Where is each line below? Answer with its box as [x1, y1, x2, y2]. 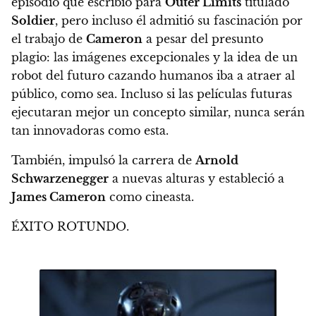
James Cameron [11, 190, 106, 205]
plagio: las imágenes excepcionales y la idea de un [11, 50, 298, 65]
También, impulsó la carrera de [11, 153, 195, 168]
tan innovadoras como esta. [11, 123, 169, 138]
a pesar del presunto [142, 32, 263, 47]
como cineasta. [106, 190, 194, 205]
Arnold [195, 153, 238, 168]
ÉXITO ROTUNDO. [11, 219, 129, 234]
